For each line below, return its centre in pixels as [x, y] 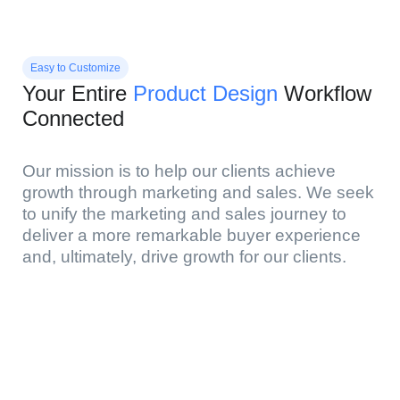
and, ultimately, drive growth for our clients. [184, 256]
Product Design [205, 93]
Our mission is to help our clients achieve [179, 171]
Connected [73, 118]
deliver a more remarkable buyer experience [192, 235]
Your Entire [78, 93]
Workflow [325, 93]
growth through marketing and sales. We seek [198, 192]
